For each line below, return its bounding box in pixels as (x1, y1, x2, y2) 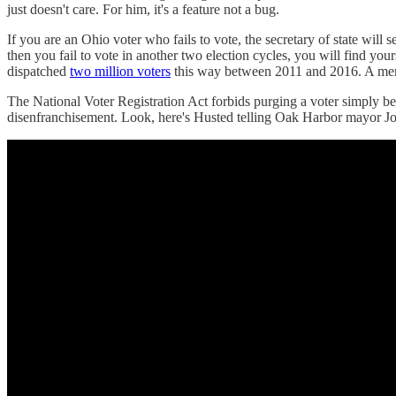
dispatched (7, 64, 70, 80)
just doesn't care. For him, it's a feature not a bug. (7, 2, 279, 18)
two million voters (70, 64, 171, 80)
